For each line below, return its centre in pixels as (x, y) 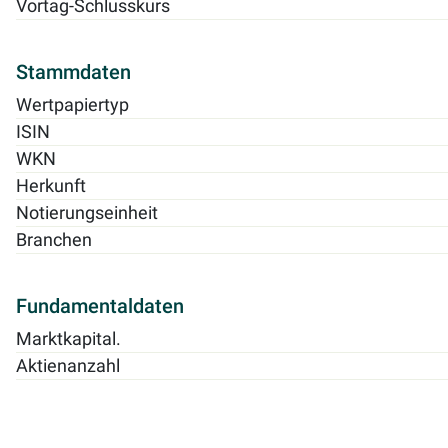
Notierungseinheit (87, 212)
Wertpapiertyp (72, 104)
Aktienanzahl (68, 365)
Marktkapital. (68, 338)
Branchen (54, 239)
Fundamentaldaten (100, 305)
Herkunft (51, 185)
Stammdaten (73, 71)
